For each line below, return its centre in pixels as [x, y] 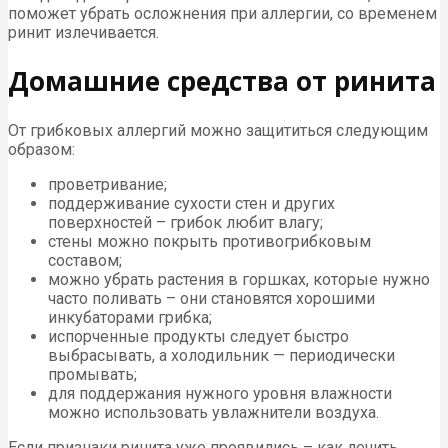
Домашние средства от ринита [222, 81]
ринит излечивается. [83, 32]
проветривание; [107, 184]
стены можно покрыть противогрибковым [209, 241]
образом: [41, 149]
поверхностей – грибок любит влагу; [185, 222]
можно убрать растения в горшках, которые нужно [239, 279]
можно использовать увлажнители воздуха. [213, 412]
